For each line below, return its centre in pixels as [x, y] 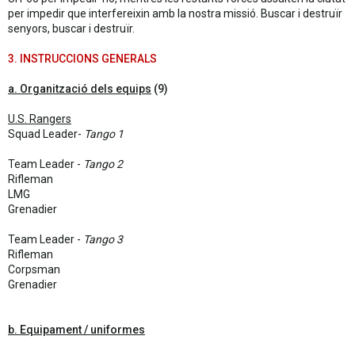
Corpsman [34, 269]
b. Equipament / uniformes [76, 330]
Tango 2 [103, 164]
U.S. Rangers [40, 119]
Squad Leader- [46, 134]
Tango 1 [104, 134]
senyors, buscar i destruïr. [71, 29]
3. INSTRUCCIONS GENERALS [82, 59]
